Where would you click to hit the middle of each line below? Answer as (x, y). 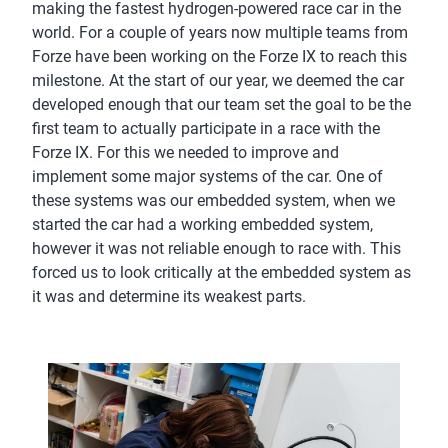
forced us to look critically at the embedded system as (221, 272)
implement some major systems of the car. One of (207, 176)
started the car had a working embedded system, (202, 224)
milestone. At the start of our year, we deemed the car (218, 80)
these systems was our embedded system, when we (213, 200)
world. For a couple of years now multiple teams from (220, 32)
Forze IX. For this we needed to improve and (185, 152)
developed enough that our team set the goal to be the (221, 104)
